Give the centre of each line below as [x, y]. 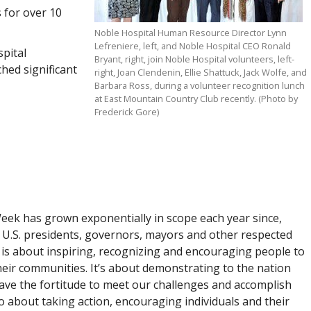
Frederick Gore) [127, 112]
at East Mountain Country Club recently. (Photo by [196, 99]
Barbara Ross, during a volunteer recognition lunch [200, 85]
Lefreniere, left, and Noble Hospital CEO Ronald [193, 46]
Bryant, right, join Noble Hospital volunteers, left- [195, 59]
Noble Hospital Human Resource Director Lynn [191, 33]
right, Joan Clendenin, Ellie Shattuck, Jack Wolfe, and [201, 72]
